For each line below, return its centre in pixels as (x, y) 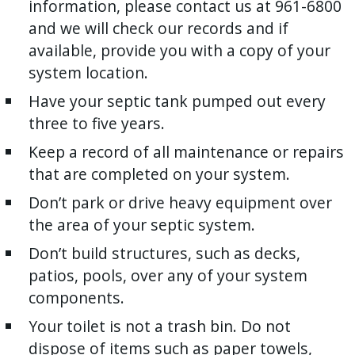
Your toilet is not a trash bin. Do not (160, 326)
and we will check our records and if (158, 29)
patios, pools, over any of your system (168, 276)
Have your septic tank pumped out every (177, 101)
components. (76, 298)
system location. (88, 73)
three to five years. (97, 124)
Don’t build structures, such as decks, (164, 254)
